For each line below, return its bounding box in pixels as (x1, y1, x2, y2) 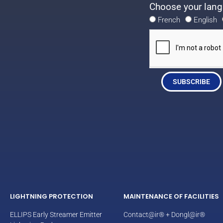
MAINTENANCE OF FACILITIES (123, 191, 219, 201)
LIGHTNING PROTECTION (10, 191, 93, 201)
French (158, 15, 180, 24)
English (194, 15, 217, 24)
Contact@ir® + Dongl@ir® (123, 210, 205, 219)
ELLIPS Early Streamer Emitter (10, 210, 102, 219)
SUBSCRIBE (172, 77, 210, 86)
